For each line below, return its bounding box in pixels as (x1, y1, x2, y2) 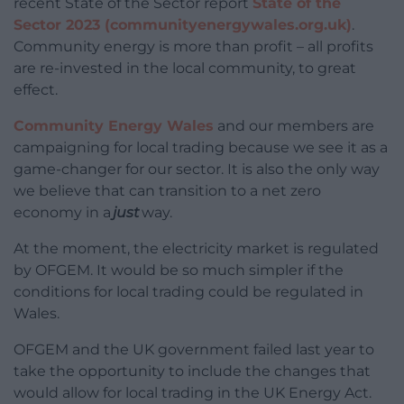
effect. (14, 80, 58, 98)
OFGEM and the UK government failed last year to (14, 340, 374, 358)
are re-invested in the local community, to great (14, 59, 356, 77)
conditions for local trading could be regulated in (14, 282, 363, 300)
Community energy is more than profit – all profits (14, 37, 373, 55)
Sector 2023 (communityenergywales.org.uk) (14, 15, 352, 33)
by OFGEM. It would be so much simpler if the (14, 261, 344, 279)
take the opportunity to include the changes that (14, 362, 371, 380)
